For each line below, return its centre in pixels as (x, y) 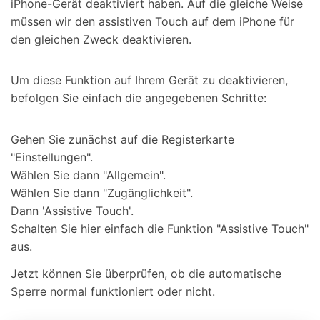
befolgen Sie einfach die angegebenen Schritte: (139, 98)
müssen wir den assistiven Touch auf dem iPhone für (152, 21)
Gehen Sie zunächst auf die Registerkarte (122, 140)
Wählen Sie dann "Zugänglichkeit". (102, 193)
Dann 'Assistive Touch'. (72, 211)
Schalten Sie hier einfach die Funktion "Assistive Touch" (160, 229)
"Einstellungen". (52, 157)
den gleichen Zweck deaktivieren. (101, 39)
